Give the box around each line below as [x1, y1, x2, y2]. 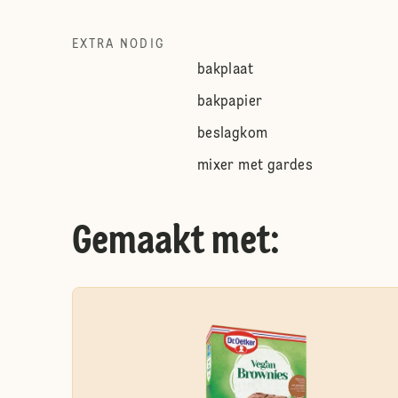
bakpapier [196, 95, 263, 109]
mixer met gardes [196, 159, 314, 173]
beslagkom [196, 127, 268, 141]
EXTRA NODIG [71, 38, 164, 51]
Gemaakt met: [71, 222, 280, 263]
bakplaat [196, 63, 253, 77]
